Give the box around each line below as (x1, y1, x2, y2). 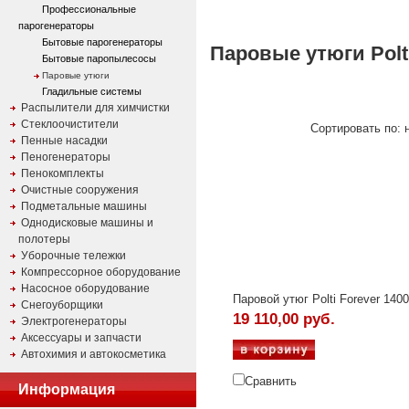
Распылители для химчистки (21, 101, 170, 114)
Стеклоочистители (21, 118, 119, 131)
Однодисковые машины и (21, 216, 153, 229)
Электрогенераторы (21, 315, 127, 328)
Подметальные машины (21, 200, 147, 213)
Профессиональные (42, 4, 136, 15)
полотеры (18, 233, 70, 246)
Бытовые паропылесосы (42, 53, 156, 64)
